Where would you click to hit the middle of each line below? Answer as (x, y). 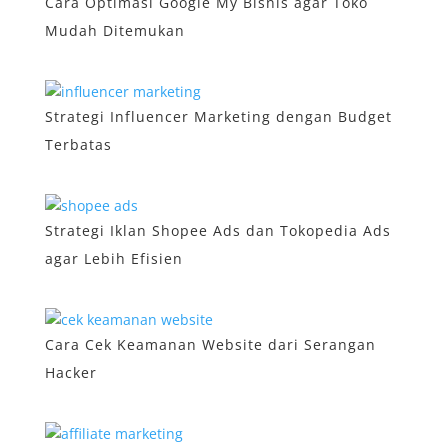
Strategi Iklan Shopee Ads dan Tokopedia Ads (217, 230)
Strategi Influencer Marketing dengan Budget (218, 116)
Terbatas (78, 144)
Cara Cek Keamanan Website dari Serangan (210, 344)
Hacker (70, 372)
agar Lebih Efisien (113, 258)
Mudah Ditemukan (114, 30)
